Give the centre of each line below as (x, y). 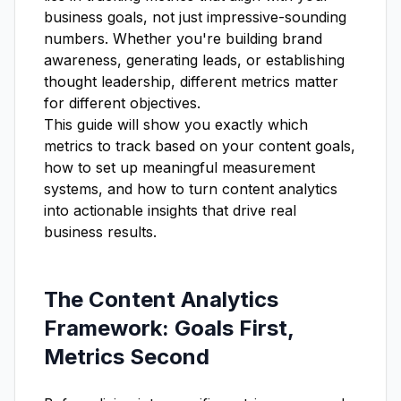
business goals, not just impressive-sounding (195, 17)
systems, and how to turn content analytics (191, 189)
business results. (100, 232)
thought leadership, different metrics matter (191, 81)
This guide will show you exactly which (176, 124)
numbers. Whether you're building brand (183, 38)
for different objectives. (122, 103)
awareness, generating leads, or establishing (194, 60)
